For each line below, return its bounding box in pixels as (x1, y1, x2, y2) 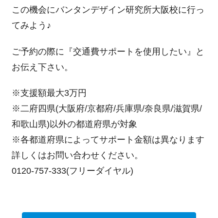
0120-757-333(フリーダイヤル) (11, 166, 133, 176)
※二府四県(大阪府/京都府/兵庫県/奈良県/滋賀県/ (11, 104, 202, 114)
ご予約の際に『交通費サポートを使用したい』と (11, 46, 204, 56)
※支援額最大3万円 (11, 88, 87, 98)
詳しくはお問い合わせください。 (11, 150, 143, 161)
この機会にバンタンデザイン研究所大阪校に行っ (11, 5, 204, 15)
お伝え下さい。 (11, 62, 73, 72)
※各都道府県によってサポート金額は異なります (11, 135, 204, 145)
